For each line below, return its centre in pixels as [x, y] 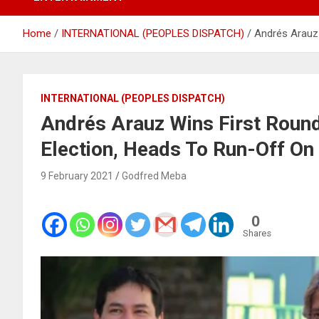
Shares [257, 233]
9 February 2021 [77, 176]
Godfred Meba [154, 176]
